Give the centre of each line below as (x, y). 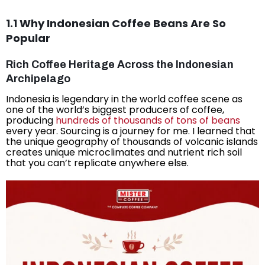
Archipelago (38, 79)
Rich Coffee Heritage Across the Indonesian (120, 65)
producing (31, 121)
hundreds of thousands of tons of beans (148, 121)
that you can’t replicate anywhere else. (97, 163)
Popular (28, 38)
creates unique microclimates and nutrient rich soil (124, 153)
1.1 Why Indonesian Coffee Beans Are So (116, 24)
